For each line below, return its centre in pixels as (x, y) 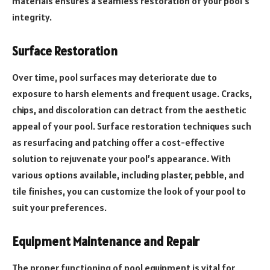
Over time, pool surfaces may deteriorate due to (115, 77)
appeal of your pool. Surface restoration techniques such (132, 126)
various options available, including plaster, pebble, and (128, 175)
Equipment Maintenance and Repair (106, 241)
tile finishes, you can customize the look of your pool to (129, 191)
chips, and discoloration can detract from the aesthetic (129, 110)
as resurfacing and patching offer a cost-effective (118, 143)
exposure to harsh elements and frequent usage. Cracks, (132, 94)
